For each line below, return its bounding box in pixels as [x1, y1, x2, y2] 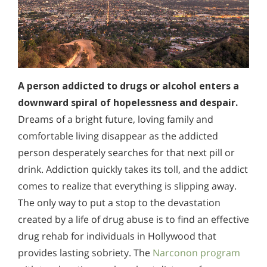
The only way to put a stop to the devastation [18, 195, 221, 209]
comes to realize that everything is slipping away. [18, 179, 237, 193]
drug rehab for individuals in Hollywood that [18, 229, 216, 243]
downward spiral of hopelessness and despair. [18, 95, 238, 109]
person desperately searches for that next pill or [18, 145, 235, 159]
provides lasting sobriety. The [18, 246, 153, 259]
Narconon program [153, 246, 240, 259]
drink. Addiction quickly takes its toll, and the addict [18, 162, 248, 176]
